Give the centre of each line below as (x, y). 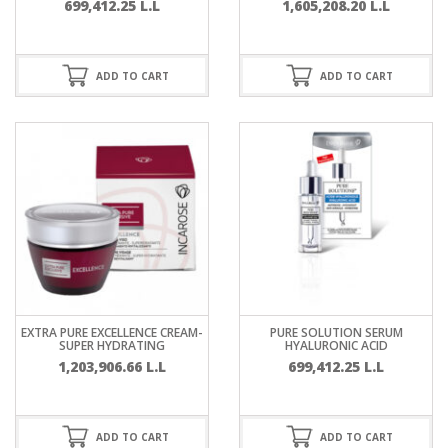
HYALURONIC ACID (336, 345)
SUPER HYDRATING (112, 345)
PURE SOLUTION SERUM (336, 332)
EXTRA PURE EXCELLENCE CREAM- (112, 332)
